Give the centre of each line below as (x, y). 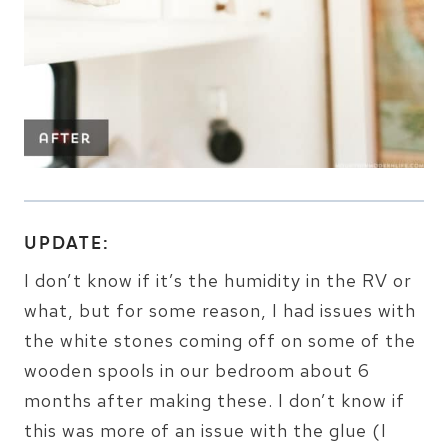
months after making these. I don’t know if (214, 400)
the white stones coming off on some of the (220, 340)
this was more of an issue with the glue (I (205, 430)
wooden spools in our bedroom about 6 (197, 370)
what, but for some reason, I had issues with (220, 310)
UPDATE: (67, 245)
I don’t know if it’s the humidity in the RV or (218, 280)
